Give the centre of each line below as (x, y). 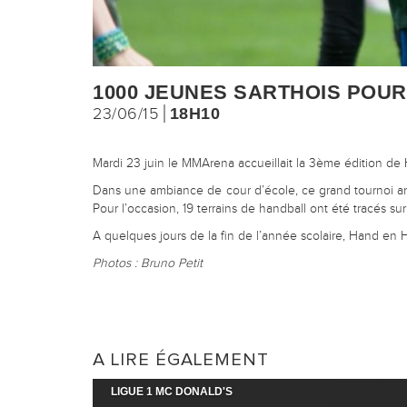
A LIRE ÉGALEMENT (181, 360)
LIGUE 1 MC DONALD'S (172, 392)
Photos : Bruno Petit (148, 263)
